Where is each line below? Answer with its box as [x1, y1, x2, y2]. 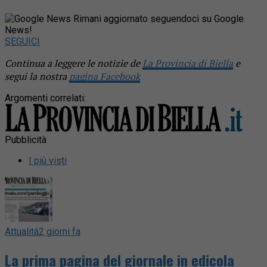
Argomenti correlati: [5, 92, 86, 104]
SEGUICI [5, 35, 40, 47]
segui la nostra [5, 69, 69, 83]
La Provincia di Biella [142, 56, 233, 70]
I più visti [29, 154, 67, 166]
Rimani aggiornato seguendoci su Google [73, 13, 244, 24]
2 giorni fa [39, 225, 80, 237]
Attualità [5, 225, 39, 237]
